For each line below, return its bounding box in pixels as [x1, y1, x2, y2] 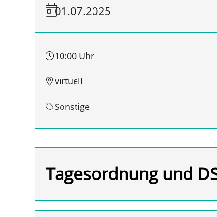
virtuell [55, 75, 83, 87]
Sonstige [55, 100, 90, 112]
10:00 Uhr [55, 50, 94, 62]
